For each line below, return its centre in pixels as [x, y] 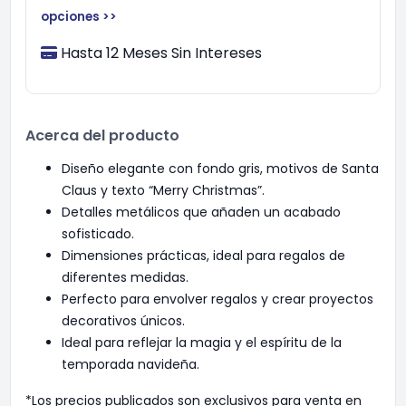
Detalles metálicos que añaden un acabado [201, 212]
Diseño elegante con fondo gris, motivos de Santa [220, 169]
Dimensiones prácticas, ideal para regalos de [203, 256]
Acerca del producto [102, 135]
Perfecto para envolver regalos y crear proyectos [217, 299]
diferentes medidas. [125, 277]
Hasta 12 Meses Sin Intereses [161, 53]
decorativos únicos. [123, 321]
